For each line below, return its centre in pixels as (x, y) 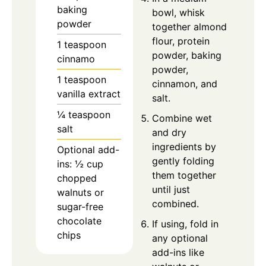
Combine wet (182, 118)
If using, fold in (185, 224)
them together (184, 175)
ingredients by (184, 147)
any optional (180, 238)
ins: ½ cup (80, 164)
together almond (189, 27)
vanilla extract (89, 94)
